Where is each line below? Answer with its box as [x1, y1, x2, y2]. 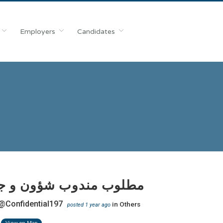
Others [119, 200, 140, 208]
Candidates [77, 27, 115, 36]
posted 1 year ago [67, 201, 112, 208]
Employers [19, 27, 55, 36]
